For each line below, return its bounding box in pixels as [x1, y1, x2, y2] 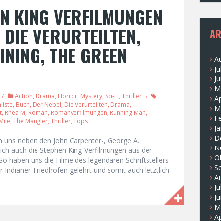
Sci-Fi [105, 92, 119, 100]
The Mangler [13, 117, 48, 125]
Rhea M [5, 109, 25, 117]
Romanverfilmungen [51, 109, 107, 117]
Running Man [110, 109, 146, 117]
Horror [58, 92, 77, 100]
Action [15, 92, 33, 100]
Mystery [80, 92, 102, 100]
